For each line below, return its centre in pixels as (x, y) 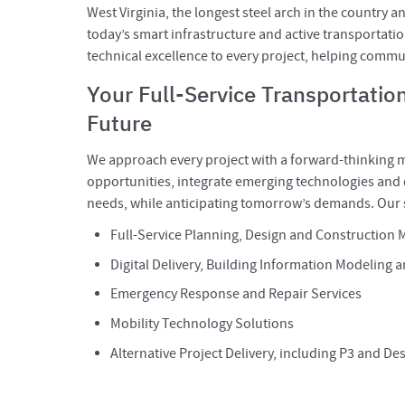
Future (119, 122)
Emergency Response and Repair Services (236, 294)
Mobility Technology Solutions (202, 323)
